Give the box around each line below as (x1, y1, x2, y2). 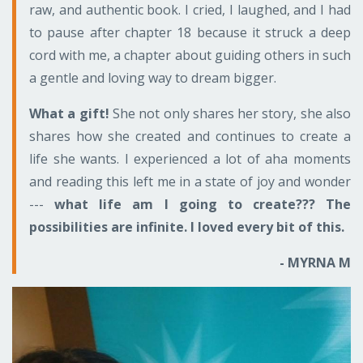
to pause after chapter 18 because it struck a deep (29, 23, 351, 41)
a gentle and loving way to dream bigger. (29, 68, 276, 87)
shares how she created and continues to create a (29, 126, 351, 145)
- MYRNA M (280, 253, 351, 271)
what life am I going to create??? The (44, 194, 351, 213)
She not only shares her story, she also (109, 104, 352, 122)
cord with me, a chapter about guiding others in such (29, 45, 351, 64)
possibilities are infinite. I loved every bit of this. (29, 217, 344, 236)
